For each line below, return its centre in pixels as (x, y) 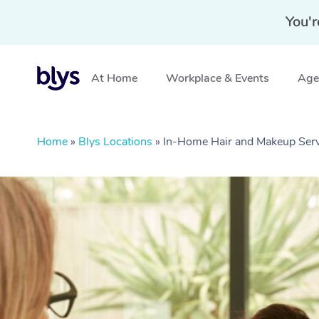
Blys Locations (115, 142)
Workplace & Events (218, 78)
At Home (114, 78)
